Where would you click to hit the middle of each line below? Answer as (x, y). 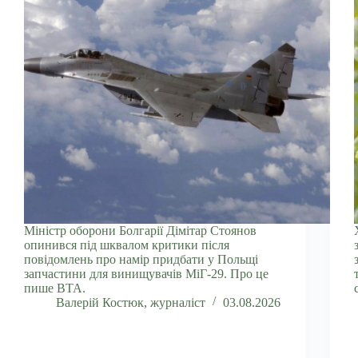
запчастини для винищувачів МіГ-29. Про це (146, 273)
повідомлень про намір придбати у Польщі (141, 259)
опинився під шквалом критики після (127, 245)
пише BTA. (55, 288)
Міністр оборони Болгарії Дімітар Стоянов (140, 230)
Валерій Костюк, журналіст (131, 302)
